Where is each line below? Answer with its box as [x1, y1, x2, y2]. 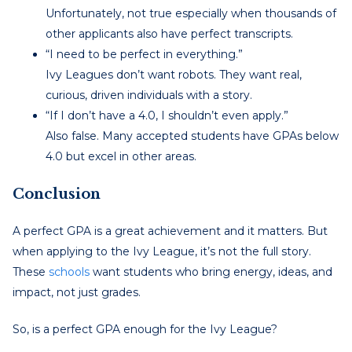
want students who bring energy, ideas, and [90, 264, 332, 279]
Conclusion [13, 185, 101, 203]
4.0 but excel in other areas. [46, 148, 196, 163]
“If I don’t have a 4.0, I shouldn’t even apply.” [46, 108, 288, 123]
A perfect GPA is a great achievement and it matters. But [13, 223, 328, 238]
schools [49, 264, 90, 279]
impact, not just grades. [13, 284, 141, 299]
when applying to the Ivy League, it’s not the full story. [13, 244, 311, 258]
